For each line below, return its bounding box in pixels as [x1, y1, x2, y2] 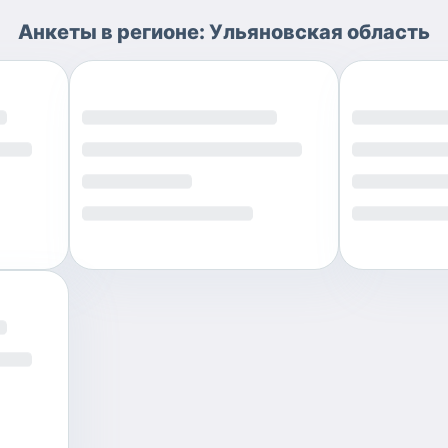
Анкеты [18, 20, 97, 44]
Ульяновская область [209, 20, 430, 44]
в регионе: [97, 20, 209, 44]
